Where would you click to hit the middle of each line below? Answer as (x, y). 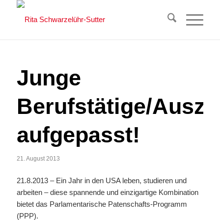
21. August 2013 (38, 159)
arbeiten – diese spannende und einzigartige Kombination (107, 192)
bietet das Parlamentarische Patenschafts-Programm (102, 204)
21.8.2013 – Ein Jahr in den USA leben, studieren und (101, 180)
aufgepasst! (78, 135)
